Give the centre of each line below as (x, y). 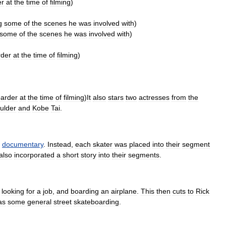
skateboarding (96, 202)
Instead (59, 144)
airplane (124, 191)
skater (103, 144)
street (63, 202)
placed (140, 144)
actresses (154, 97)
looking (13, 191)
